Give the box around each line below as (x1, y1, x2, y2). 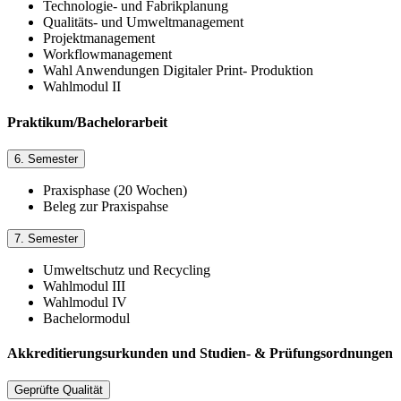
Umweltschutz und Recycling (43, 261, 210, 277)
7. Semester (14, 231, 78, 245)
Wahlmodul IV (43, 294, 127, 310)
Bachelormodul (43, 310, 130, 326)
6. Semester (14, 151, 78, 166)
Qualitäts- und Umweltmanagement (43, 14, 243, 30)
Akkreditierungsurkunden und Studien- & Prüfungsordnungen (7, 346, 393, 362)
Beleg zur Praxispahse (43, 198, 168, 214)
